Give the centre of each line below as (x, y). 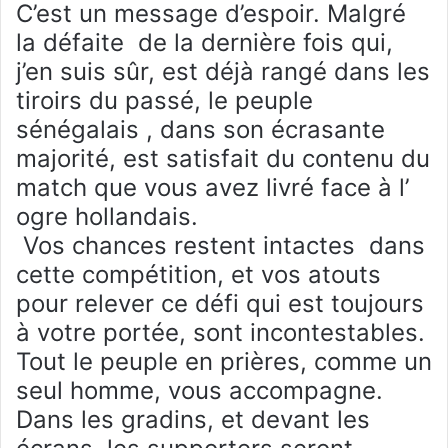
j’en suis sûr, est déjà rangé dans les (223, 72)
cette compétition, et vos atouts (198, 275)
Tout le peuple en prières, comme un (224, 362)
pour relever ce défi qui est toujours (220, 304)
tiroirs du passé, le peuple (164, 101)
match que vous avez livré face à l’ (212, 188)
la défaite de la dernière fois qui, (204, 43)
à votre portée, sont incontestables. (220, 333)
